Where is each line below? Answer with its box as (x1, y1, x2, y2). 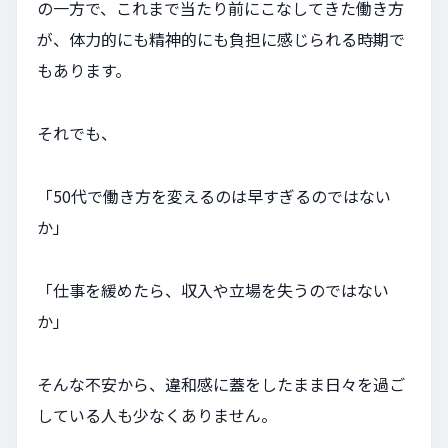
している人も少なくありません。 (37, 403, 277, 428)
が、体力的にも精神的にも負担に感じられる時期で (37, 27, 405, 52)
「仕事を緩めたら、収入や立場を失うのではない (37, 278, 389, 303)
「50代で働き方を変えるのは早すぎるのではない (37, 184, 391, 209)
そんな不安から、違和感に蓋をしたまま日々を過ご (37, 372, 405, 397)
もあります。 (37, 58, 131, 83)
